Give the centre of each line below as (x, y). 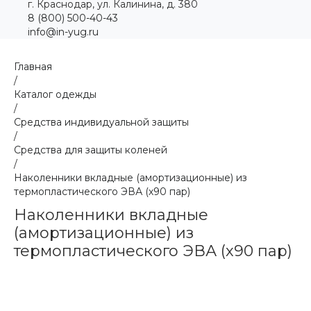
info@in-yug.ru (63, 32)
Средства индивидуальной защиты (101, 122)
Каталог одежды (55, 94)
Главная (33, 67)
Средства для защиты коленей (91, 150)
